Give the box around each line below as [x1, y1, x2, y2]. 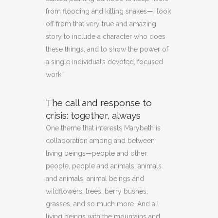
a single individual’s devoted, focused [46, 57, 163, 66]
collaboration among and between [46, 136, 155, 145]
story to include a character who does [46, 32, 165, 40]
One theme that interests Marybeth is [46, 124, 161, 132]
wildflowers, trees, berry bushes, [46, 187, 148, 195]
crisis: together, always [46, 109, 141, 121]
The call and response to [46, 97, 152, 108]
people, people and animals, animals [46, 162, 162, 170]
